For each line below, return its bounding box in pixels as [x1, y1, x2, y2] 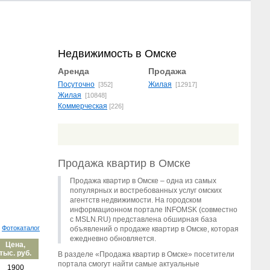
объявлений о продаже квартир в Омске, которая [70, 225, 239, 233]
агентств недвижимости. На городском [70, 196, 201, 204]
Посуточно [58, 80, 95, 89]
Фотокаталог [2, 224, 40, 231]
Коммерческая [58, 102, 107, 110]
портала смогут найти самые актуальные [58, 260, 199, 268]
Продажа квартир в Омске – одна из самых [70, 177, 216, 185]
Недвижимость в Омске [58, 48, 177, 60]
